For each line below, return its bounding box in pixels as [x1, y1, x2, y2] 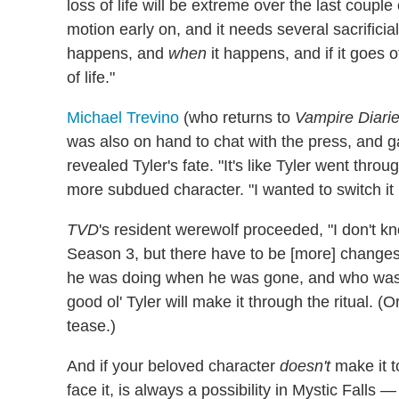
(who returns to [179, 108, 295, 126]
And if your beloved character [67, 356, 280, 375]
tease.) [67, 316, 116, 335]
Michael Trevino [67, 108, 179, 126]
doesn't [280, 356, 330, 375]
